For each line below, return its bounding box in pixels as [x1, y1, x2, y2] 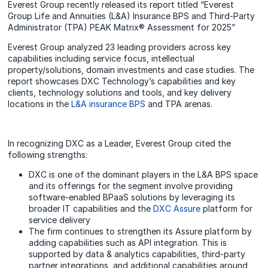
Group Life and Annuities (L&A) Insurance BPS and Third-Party [8, 11, 255, 22]
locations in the [8, 99, 72, 109]
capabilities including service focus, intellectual [8, 53, 195, 64]
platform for [200, 203, 253, 214]
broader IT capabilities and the [29, 203, 154, 214]
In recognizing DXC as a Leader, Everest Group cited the [8, 138, 232, 149]
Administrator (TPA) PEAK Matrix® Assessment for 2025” [8, 22, 236, 33]
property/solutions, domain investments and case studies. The [8, 65, 255, 75]
